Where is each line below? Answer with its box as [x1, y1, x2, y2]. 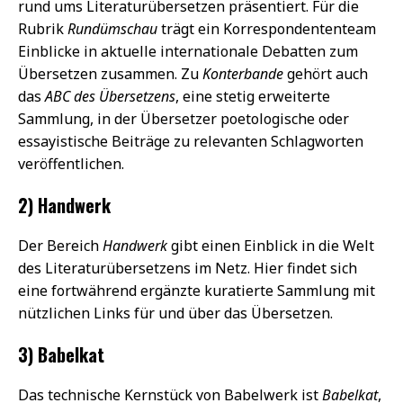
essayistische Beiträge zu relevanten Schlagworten [18, 130, 363, 151]
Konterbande [202, 63, 283, 84]
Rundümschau [67, 18, 157, 39]
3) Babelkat [18, 340, 104, 368]
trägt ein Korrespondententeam [157, 18, 376, 39]
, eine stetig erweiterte [175, 85, 330, 106]
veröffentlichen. [18, 153, 124, 174]
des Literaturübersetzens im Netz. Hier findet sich [18, 257, 357, 278]
